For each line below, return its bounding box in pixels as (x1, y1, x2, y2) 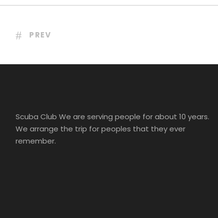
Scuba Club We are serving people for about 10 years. (16, 111, 209, 122)
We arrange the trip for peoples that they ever (16, 124, 185, 134)
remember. (16, 136, 56, 146)
